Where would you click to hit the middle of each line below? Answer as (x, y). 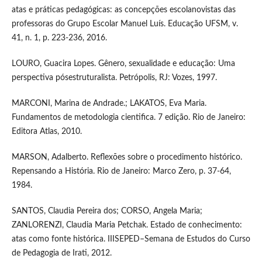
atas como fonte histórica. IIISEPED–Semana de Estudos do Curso (131, 239)
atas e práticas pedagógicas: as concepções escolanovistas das (123, 10)
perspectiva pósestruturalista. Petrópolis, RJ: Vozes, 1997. (114, 78)
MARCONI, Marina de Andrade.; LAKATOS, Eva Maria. (109, 104)
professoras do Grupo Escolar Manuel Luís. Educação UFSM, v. (125, 24)
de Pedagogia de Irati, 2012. (61, 254)
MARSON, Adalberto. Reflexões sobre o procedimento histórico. (127, 158)
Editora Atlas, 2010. (46, 132)
